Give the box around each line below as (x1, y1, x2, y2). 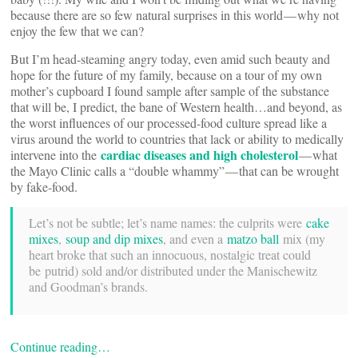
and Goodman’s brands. (29, 278, 148, 296)
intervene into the (10, 146, 101, 164)
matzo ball (227, 230, 279, 248)
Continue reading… (10, 338, 110, 356)
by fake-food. (10, 178, 78, 196)
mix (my (279, 230, 325, 248)
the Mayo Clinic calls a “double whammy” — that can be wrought (10, 162, 339, 180)
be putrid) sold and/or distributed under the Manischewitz (29, 262, 317, 280)
